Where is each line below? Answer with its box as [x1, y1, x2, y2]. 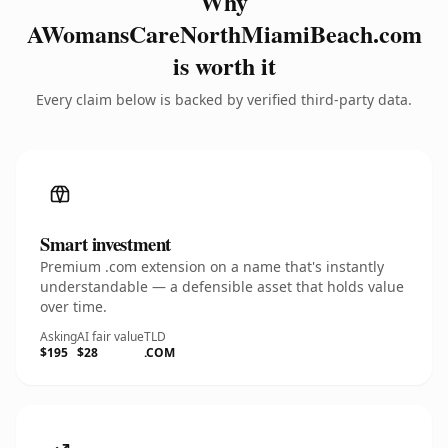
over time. [40, 297, 107, 316]
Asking [40, 328, 77, 345]
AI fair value [77, 328, 144, 345]
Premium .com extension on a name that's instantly [40, 257, 384, 276]
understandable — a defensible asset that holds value [40, 277, 404, 296]
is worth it [172, 48, 276, 83]
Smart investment [40, 230, 172, 257]
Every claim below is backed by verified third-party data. [36, 90, 412, 109]
